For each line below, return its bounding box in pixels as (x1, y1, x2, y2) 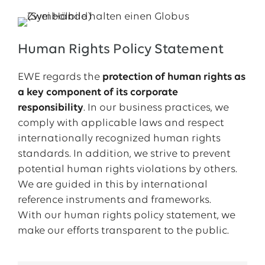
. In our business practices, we (83, 102, 229, 114)
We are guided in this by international (17, 179, 208, 190)
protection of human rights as (102, 72, 245, 83)
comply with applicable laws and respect (17, 118, 224, 129)
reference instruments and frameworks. (17, 195, 211, 206)
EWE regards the (17, 72, 102, 83)
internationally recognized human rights (17, 133, 221, 144)
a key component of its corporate (17, 87, 178, 98)
